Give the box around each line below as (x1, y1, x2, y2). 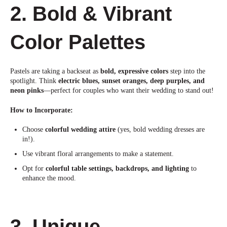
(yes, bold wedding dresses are (115, 126, 205, 134)
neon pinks (10, 86, 44, 94)
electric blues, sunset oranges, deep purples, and (58, 77, 205, 85)
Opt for (22, 164, 46, 172)
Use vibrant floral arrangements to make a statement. (22, 149, 174, 158)
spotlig (10, 77, 29, 85)
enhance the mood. (22, 174, 76, 182)
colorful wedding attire (45, 126, 116, 134)
